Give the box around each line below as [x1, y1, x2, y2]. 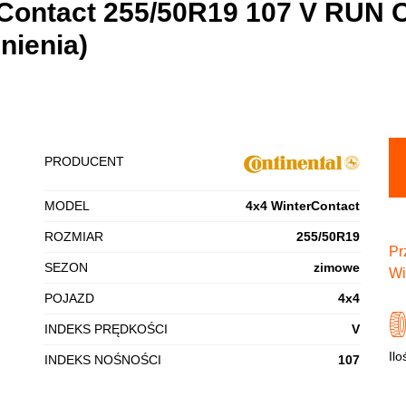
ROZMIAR [44, 229, 104, 244]
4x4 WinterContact [246, 198, 361, 213]
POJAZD [44, 291, 95, 305]
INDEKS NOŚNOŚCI [44, 353, 162, 367]
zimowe [314, 260, 361, 275]
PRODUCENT [44, 154, 125, 169]
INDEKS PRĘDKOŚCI [44, 322, 169, 336]
